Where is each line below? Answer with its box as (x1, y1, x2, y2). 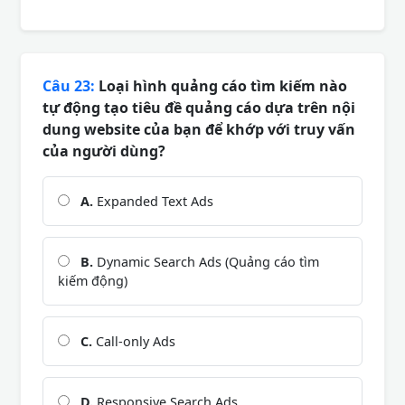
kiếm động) (58, 271, 127, 289)
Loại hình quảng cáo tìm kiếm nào (95, 75, 347, 96)
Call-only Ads (92, 332, 175, 350)
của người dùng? (42, 140, 165, 161)
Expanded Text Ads (93, 192, 213, 210)
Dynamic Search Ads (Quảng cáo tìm (93, 252, 319, 270)
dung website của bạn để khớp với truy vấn (42, 118, 355, 139)
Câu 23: (42, 75, 95, 96)
